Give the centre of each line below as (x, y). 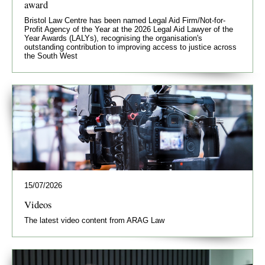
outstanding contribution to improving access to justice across (130, 47)
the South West (51, 56)
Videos (38, 205)
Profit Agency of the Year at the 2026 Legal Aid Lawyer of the (129, 29)
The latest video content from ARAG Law (94, 221)
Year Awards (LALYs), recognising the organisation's (113, 38)
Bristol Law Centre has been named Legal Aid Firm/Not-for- (125, 20)
